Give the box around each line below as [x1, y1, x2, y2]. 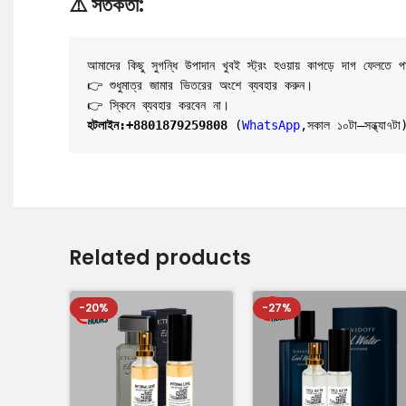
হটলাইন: [87, 118, 126, 132]
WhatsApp [242, 118, 300, 132]
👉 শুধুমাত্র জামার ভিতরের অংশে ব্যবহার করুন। [87, 78, 313, 92]
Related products [69, 244, 251, 272]
